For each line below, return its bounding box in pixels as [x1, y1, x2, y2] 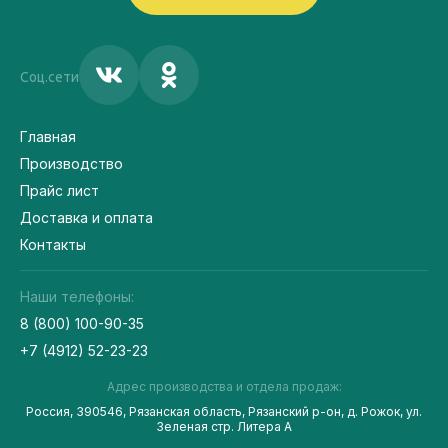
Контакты [20, 236, 86, 253]
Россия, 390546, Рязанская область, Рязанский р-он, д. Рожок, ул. [26, 404, 422, 419]
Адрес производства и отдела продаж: [106, 379, 342, 394]
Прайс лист [20, 182, 99, 199]
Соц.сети [20, 68, 79, 85]
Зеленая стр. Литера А [156, 419, 292, 434]
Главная [20, 128, 76, 145]
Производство [20, 155, 123, 172]
